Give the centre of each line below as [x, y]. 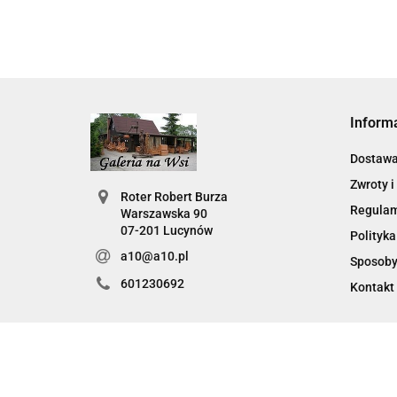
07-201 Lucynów [166, 230]
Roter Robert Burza [174, 197]
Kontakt [372, 287]
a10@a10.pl [154, 256]
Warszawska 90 [163, 214]
